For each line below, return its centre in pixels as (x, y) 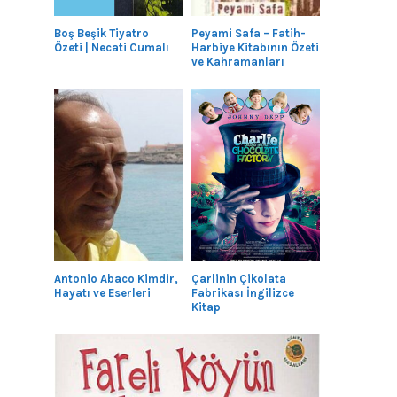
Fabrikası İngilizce (243, 292)
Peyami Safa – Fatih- (249, 33)
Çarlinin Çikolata (239, 278)
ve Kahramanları (238, 61)
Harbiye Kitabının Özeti (255, 47)
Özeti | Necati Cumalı (112, 47)
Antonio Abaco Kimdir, (117, 278)
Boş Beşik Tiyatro (102, 33)
